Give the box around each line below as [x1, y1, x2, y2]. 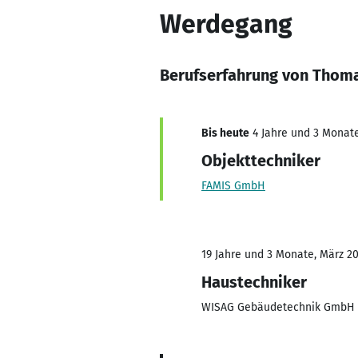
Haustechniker [201, 272, 307, 292]
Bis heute [201, 126, 249, 140]
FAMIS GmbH [201, 179, 265, 193]
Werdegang [160, 9, 292, 39]
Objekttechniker [201, 151, 320, 170]
